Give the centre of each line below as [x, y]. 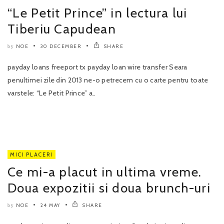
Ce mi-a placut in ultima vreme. [105, 172]
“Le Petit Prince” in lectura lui [97, 13]
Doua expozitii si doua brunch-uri [109, 188]
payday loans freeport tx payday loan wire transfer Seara [97, 67]
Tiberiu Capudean [62, 29]
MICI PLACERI [31, 155]
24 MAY [50, 205]
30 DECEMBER [61, 46]
